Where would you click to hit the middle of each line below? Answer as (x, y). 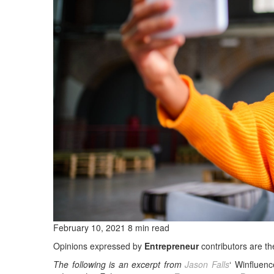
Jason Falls (207, 264)
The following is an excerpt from (119, 264)
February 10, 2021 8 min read (112, 227)
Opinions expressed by (99, 246)
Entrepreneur (172, 246)
